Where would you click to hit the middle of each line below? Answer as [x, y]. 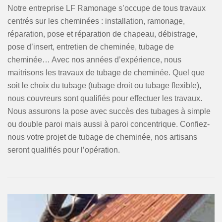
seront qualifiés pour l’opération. [64, 150]
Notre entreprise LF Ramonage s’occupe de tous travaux [107, 8]
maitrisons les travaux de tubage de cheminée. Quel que [106, 73]
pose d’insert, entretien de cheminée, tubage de [91, 47]
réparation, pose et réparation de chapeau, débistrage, [102, 34]
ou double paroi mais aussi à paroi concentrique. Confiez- [109, 124]
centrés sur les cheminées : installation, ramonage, [96, 21]
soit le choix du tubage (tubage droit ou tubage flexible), [104, 85]
